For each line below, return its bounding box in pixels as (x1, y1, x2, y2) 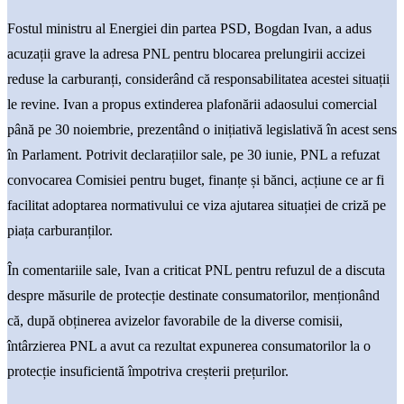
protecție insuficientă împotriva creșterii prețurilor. (7, 363, 289, 380)
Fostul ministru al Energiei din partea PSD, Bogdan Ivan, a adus (7, 21, 372, 37)
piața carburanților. (7, 223, 113, 239)
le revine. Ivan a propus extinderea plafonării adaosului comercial (7, 96, 377, 113)
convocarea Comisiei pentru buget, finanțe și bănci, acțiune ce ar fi (7, 172, 384, 188)
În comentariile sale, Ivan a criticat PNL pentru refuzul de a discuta (7, 262, 385, 279)
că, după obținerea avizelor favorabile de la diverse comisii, (7, 313, 343, 329)
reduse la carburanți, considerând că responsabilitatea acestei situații (7, 71, 390, 87)
